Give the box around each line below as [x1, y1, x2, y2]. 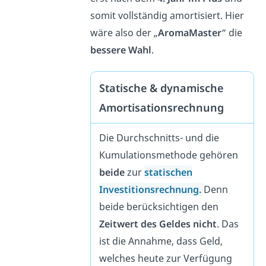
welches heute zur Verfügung [99, 251, 233, 265]
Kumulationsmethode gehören [99, 148, 239, 161]
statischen [144, 165, 193, 179]
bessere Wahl [90, 43, 152, 57]
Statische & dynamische [99, 80, 224, 95]
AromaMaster [158, 26, 222, 40]
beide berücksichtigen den [99, 199, 219, 213]
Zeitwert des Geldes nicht [99, 217, 217, 230]
